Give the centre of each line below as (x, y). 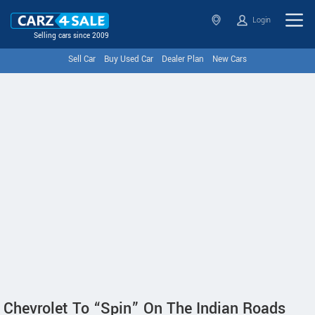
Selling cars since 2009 (71, 36)
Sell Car (82, 59)
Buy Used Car (129, 59)
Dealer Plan (183, 59)
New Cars (230, 59)
